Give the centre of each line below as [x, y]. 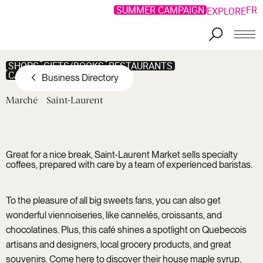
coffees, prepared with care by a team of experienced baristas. [130, 165]
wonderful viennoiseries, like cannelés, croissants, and [114, 215]
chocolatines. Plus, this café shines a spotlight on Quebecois [126, 230]
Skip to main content [53, 17]
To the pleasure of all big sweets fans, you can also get [113, 201]
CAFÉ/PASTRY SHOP [52, 75]
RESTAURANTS [140, 66]
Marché [21, 100]
